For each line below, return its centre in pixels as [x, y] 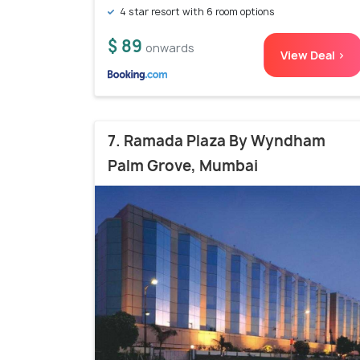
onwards [170, 48]
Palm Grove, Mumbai [183, 166]
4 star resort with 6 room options [196, 12]
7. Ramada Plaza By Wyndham [217, 141]
